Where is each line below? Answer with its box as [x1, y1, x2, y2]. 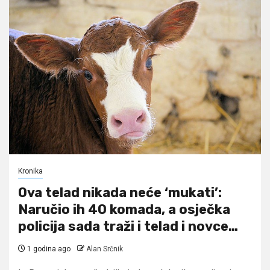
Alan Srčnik [86, 244, 123, 253]
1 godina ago [25, 244, 71, 253]
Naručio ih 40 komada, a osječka [18, 201, 230, 218]
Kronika [18, 166, 43, 175]
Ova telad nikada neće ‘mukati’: [18, 184, 222, 201]
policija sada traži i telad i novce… [18, 218, 238, 234]
